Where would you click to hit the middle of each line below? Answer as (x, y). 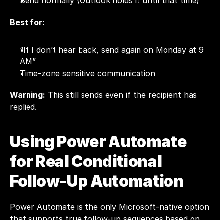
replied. (23, 107)
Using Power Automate (98, 142)
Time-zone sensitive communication (87, 73)
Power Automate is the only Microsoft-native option (110, 207)
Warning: (27, 95)
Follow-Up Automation (97, 181)
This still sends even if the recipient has (121, 95)
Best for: (27, 22)
